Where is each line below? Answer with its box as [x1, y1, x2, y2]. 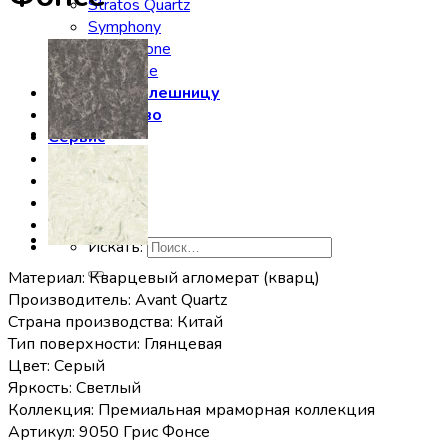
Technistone [88, 38, 171, 60]
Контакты [48, 192, 124, 214]
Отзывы [48, 170, 110, 192]
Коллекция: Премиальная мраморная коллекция [8, 398, 375, 421]
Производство [48, 104, 162, 126]
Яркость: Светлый [8, 376, 141, 399]
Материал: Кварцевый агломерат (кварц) [8, 266, 320, 289]
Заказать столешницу [48, 82, 220, 104]
